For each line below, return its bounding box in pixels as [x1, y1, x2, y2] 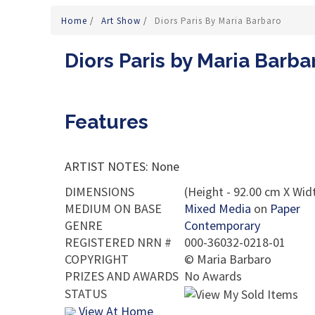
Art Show [101, 15, 143, 27]
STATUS [65, 285, 107, 302]
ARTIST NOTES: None [65, 158, 179, 174]
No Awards [184, 268, 242, 284]
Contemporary [184, 217, 260, 233]
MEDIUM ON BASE [65, 200, 162, 217]
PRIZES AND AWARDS [65, 268, 179, 284]
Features [65, 110, 148, 134]
